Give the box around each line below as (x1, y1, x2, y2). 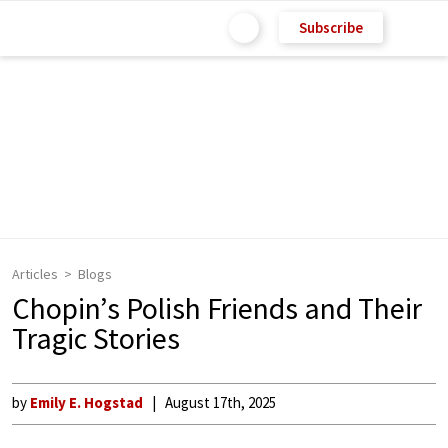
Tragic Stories (12, 319, 180, 357)
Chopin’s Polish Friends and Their (12, 289, 422, 327)
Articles (12, 265, 58, 283)
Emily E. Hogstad (30, 393, 143, 412)
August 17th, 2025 (165, 393, 276, 412)
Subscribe (299, 17, 363, 37)
